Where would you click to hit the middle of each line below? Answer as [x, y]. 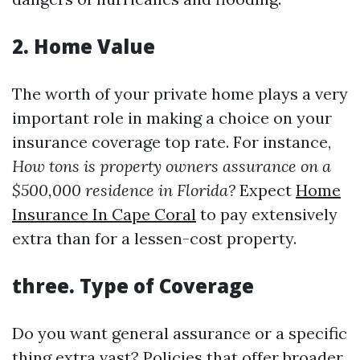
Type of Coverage [167, 286]
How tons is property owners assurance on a [172, 166]
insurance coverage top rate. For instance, [172, 142]
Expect [266, 190]
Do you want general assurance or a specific [180, 333]
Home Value [94, 46]
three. [46, 286]
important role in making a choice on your [172, 118]
